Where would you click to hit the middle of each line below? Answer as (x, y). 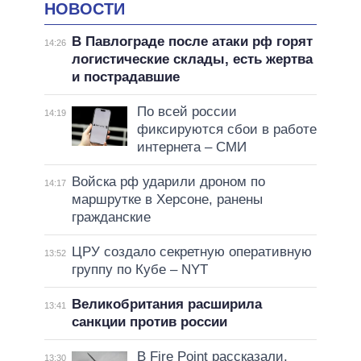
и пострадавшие (125, 77)
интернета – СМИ (191, 147)
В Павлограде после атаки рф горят (192, 42)
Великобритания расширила (166, 305)
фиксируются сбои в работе (226, 130)
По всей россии (187, 112)
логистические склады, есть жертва (192, 60)
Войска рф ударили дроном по (168, 182)
